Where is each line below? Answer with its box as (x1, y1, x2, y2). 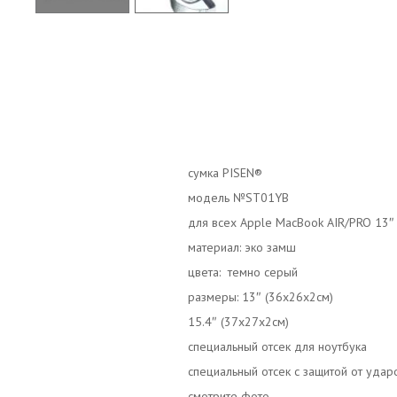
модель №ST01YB (188, 189, 289, 206)
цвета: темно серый (188, 263, 298, 280)
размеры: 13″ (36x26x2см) (188, 288, 333, 305)
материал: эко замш (188, 238, 296, 255)
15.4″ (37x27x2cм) (188, 313, 289, 330)
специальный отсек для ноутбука (188, 338, 367, 354)
